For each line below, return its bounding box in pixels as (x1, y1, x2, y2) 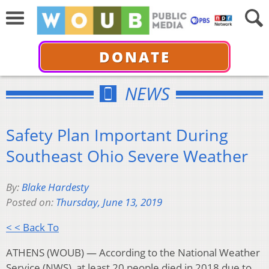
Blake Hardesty (22, 180, 89, 195)
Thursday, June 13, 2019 (56, 195, 162, 210)
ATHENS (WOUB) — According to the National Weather (6, 246, 260, 260)
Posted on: (6, 195, 56, 210)
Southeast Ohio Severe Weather (6, 144, 248, 167)
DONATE (98, 46, 171, 67)
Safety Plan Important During (6, 123, 228, 146)
